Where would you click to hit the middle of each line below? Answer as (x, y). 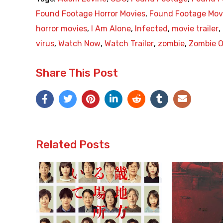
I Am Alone (111, 29)
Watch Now (79, 44)
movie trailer (195, 29)
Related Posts (73, 145)
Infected (151, 29)
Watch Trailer (129, 44)
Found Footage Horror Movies (91, 14)
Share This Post (77, 73)
